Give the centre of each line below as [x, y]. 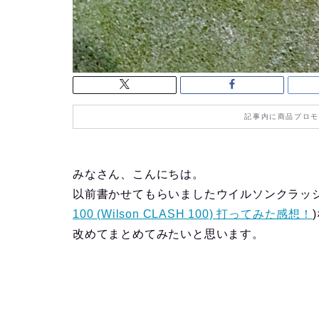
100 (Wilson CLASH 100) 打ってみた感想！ [193, 214]
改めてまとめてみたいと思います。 [168, 234]
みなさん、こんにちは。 [138, 174]
